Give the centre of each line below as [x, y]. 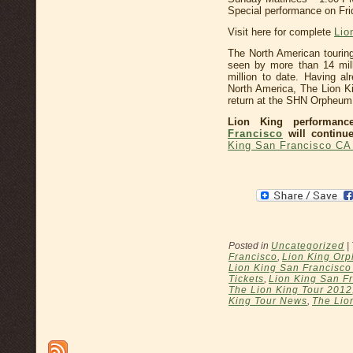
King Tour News [268, 301]
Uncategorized [308, 246]
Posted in [250, 246]
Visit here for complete [281, 32]
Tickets [246, 279]
